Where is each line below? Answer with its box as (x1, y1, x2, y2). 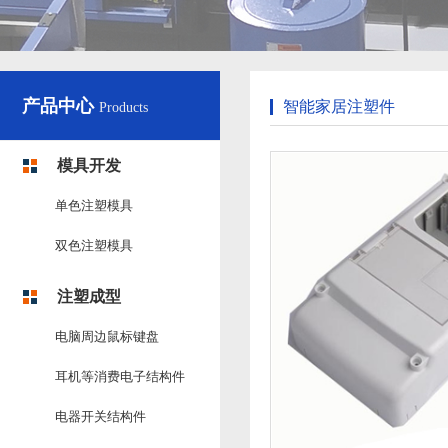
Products (99, 100, 148, 115)
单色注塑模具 (55, 198, 133, 213)
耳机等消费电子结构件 (55, 369, 185, 384)
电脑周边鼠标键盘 (55, 329, 159, 344)
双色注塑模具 (55, 238, 133, 253)
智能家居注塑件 (283, 98, 395, 115)
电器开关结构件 (55, 409, 146, 424)
